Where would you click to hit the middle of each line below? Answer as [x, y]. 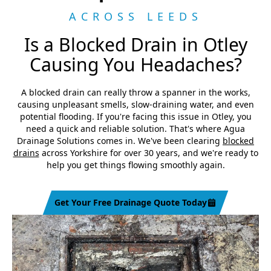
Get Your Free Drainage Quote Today [131, 202]
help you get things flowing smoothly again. [135, 165]
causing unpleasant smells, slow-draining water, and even [135, 104]
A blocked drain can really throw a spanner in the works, [135, 92]
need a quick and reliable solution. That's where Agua [135, 129]
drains [26, 153]
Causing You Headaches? [135, 64]
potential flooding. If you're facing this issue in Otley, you [135, 116]
